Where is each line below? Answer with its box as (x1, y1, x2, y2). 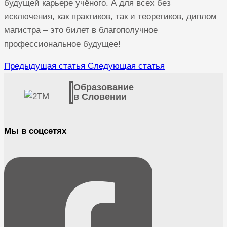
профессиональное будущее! (4, 39, 121, 49)
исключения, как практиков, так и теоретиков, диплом (4, 11, 217, 21)
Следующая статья (88, 61, 165, 71)
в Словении (73, 92, 127, 102)
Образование (73, 82, 134, 93)
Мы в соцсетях (4, 126, 66, 136)
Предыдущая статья (4, 61, 85, 71)
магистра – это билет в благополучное (4, 25, 158, 35)
